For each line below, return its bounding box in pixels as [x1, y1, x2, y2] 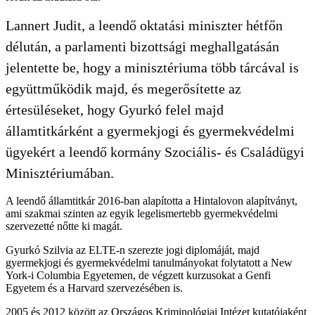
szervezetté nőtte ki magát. [6, 219, 122, 232]
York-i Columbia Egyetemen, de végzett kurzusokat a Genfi [6, 269, 271, 281]
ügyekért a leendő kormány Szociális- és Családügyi [6, 143, 304, 160]
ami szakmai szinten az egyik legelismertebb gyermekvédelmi [6, 207, 278, 219]
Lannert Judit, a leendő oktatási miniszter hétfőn [6, 17, 283, 33]
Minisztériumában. [6, 165, 114, 181]
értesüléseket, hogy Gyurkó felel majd [6, 101, 224, 117]
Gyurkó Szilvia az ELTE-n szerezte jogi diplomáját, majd [6, 243, 259, 256]
